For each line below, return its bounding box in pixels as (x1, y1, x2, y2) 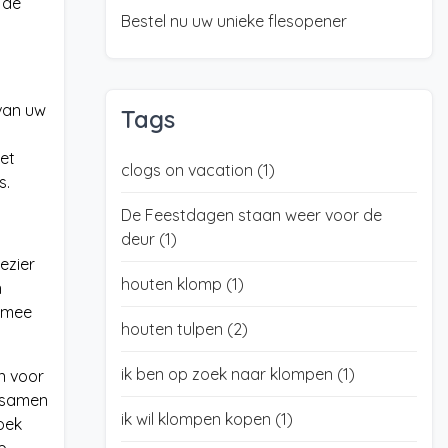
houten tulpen (120, 319, 227, 339)
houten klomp (120, 274, 226, 294)
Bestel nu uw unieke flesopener (120, 11, 347, 31)
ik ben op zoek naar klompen (120, 364, 337, 384)
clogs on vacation (120, 160, 257, 180)
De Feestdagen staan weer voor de (120, 205, 382, 225)
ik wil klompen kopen (120, 409, 275, 429)
